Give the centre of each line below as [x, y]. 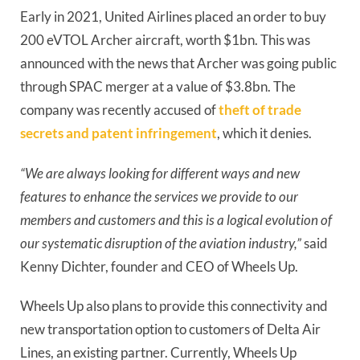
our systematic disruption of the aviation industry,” [161, 243]
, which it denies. [264, 133]
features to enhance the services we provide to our [159, 196]
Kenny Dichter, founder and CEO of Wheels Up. [159, 266]
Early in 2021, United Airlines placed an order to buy [173, 17]
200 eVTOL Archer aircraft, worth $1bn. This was [165, 40]
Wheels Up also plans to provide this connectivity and [174, 306]
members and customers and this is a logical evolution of [176, 219]
